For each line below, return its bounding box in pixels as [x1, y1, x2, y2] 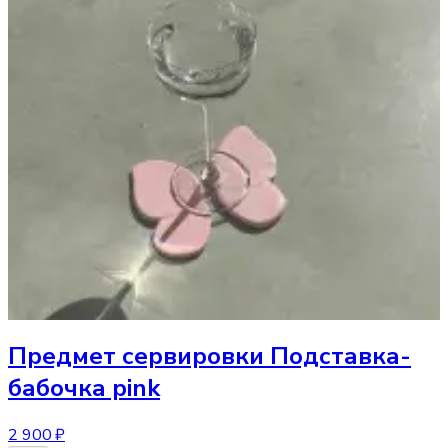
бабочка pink [8, 371, 160, 404]
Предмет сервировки [8, 339, 264, 372]
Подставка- [270, 339, 411, 372]
